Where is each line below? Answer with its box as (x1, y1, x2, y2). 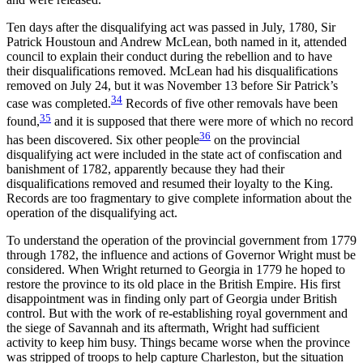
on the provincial (211, 133, 300, 147)
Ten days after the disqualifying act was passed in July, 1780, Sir (6, 20, 335, 35)
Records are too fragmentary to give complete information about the (6, 191, 352, 205)
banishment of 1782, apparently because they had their (6, 162, 284, 176)
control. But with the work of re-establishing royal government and (6, 306, 348, 320)
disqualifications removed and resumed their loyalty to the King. (6, 177, 333, 190)
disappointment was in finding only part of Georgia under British (6, 292, 337, 305)
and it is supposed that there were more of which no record (51, 114, 353, 129)
